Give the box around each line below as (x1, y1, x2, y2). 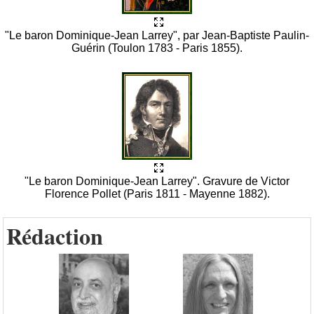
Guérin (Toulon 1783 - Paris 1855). (71, 42, 243, 55)
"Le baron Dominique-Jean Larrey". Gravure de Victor (25, 175, 289, 188)
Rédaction (6, 219, 103, 253)
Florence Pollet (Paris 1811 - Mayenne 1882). (44, 188, 270, 200)
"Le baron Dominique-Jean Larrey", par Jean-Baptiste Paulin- (5, 29, 309, 42)
